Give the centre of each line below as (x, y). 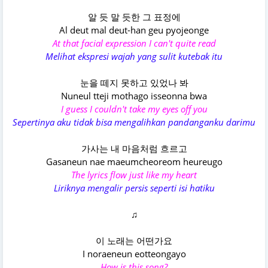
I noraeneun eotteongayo (134, 254)
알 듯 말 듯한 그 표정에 (134, 17)
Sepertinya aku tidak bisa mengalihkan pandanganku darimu (134, 122)
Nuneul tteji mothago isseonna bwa (134, 96)
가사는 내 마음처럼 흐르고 (134, 149)
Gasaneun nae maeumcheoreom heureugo (134, 162)
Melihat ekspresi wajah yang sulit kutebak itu (134, 57)
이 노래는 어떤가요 (134, 241)
